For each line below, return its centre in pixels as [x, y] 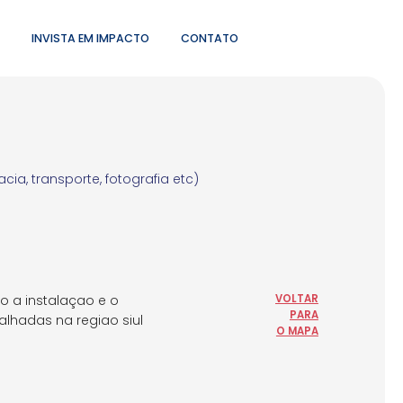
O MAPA [297, 331]
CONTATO [210, 38]
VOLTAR [296, 298]
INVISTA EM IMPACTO [90, 38]
